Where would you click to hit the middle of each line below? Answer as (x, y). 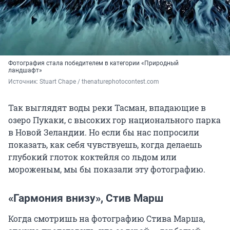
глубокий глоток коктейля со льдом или (92, 157)
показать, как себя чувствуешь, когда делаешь (105, 144)
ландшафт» (25, 70)
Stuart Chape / (61, 81)
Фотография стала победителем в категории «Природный (93, 63)
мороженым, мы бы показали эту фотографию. (107, 169)
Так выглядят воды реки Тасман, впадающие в (107, 107)
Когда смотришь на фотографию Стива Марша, (107, 218)
